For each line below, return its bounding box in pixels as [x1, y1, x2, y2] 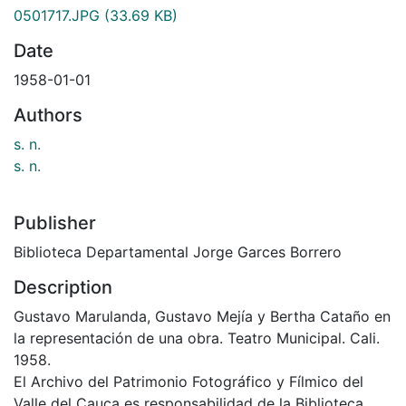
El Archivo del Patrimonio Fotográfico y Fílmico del [14, 372, 363, 391]
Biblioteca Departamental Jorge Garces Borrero [14, 242, 342, 261]
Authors [14, 103, 82, 126]
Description [14, 275, 112, 298]
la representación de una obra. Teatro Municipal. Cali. [14, 328, 380, 347]
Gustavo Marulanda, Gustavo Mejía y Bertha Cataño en [14, 306, 391, 325]
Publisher [14, 211, 96, 234]
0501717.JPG [14, 5, 100, 24]
